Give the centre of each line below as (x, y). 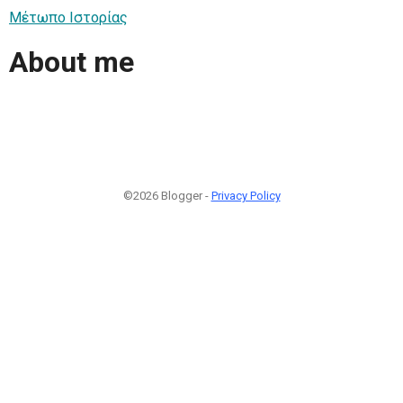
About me (72, 63)
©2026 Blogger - (167, 195)
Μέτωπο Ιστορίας (68, 17)
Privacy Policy (246, 195)
